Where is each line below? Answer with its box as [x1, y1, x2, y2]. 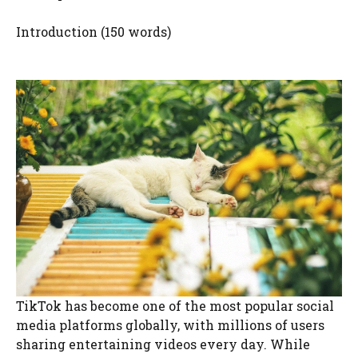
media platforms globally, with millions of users [16, 316, 324, 334]
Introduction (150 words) [16, 22, 171, 40]
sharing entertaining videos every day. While [16, 336, 310, 353]
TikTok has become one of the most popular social [16, 297, 334, 315]
